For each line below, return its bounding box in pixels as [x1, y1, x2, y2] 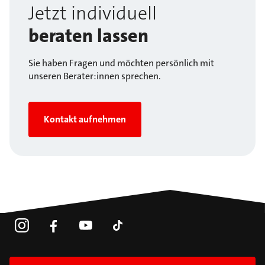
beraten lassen [28, 24, 148, 49]
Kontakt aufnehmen [44, 113, 126, 126]
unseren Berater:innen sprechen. [28, 70, 161, 83]
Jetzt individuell [28, 1, 157, 26]
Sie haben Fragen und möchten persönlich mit [28, 57, 214, 70]
